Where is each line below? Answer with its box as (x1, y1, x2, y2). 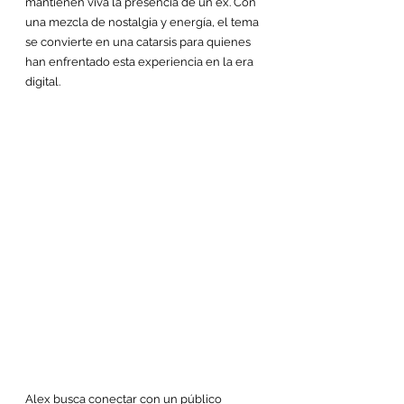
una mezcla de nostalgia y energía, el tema (25, 15, 262, 29)
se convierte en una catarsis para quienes (25, 35, 253, 49)
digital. (25, 75, 60, 88)
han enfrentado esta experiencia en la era (25, 55, 256, 69)
